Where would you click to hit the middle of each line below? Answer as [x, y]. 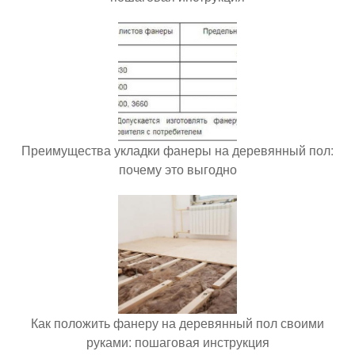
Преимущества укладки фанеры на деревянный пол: [177, 150]
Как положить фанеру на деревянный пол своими [177, 323]
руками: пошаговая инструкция [177, 342]
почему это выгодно [177, 169]
